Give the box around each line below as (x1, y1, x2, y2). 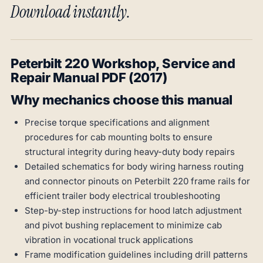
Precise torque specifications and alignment (25, 117, 210, 129)
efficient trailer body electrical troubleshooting (25, 190, 220, 202)
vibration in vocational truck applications (25, 234, 193, 246)
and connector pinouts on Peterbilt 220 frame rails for (25, 176, 250, 187)
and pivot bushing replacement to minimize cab (25, 220, 222, 231)
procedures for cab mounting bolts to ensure (25, 131, 213, 143)
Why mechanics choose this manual (11, 92, 232, 108)
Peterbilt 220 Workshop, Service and (11, 56, 235, 72)
